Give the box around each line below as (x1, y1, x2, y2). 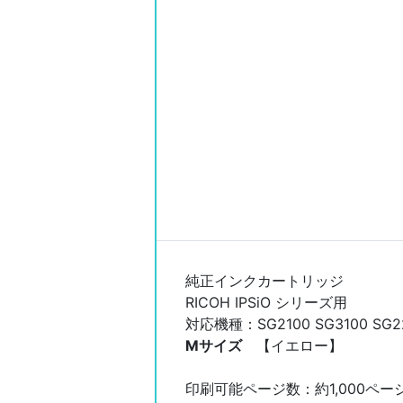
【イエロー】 (256, 336, 343, 354)
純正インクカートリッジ (185, 272, 344, 290)
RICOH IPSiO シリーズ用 (185, 293, 347, 311)
